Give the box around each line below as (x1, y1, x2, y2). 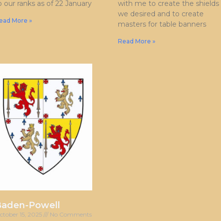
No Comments (48, 211, 92, 219)
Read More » (118, 37, 155, 45)
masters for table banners (118, 19, 206, 29)
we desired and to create (118, 9, 204, 18)
